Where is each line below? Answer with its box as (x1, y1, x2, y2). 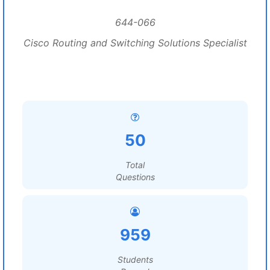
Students (117, 254, 153, 265)
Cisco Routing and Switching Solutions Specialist (23, 37, 247, 49)
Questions (115, 172, 155, 182)
